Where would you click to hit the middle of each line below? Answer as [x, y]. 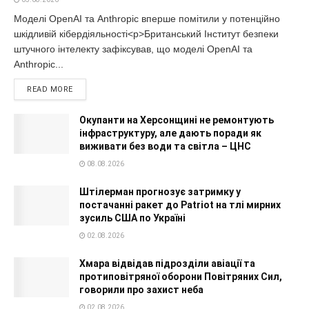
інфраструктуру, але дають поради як [170, 133]
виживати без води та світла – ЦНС [165, 147]
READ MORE [50, 90]
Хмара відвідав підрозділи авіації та [167, 264]
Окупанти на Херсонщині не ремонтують [177, 120]
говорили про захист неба [141, 290]
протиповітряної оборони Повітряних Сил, [181, 277]
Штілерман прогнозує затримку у [160, 192]
